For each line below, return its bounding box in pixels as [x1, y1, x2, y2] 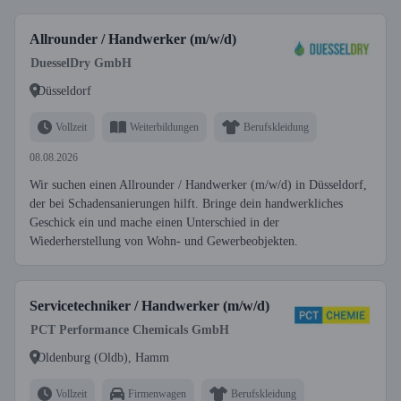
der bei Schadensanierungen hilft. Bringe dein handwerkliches [30, 197, 343, 210]
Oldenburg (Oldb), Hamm [37, 350, 169, 364]
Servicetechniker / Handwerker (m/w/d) [30, 298, 269, 313]
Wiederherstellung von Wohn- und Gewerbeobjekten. [30, 235, 298, 248]
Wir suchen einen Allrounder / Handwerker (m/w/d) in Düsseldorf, [30, 178, 367, 192]
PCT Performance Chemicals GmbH [30, 323, 229, 337]
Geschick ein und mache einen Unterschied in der [30, 216, 279, 229]
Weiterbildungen [130, 120, 199, 133]
